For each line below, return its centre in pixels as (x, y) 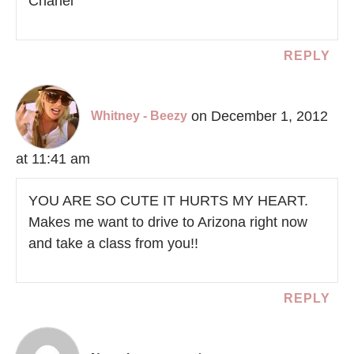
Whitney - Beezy (139, 116)
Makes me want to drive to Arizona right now (168, 222)
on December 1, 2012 (260, 116)
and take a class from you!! (113, 243)
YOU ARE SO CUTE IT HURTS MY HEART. (168, 200)
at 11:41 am (53, 158)
